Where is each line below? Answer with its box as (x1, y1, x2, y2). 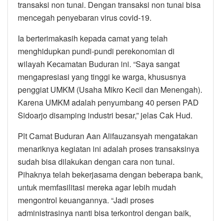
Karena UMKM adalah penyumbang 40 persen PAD (18, 96, 199, 108)
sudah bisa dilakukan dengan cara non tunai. (18, 155, 175, 167)
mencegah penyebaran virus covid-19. (18, 11, 151, 23)
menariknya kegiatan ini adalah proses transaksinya (18, 143, 199, 154)
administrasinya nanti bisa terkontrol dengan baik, (18, 207, 191, 219)
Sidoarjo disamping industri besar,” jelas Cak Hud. (18, 109, 192, 121)
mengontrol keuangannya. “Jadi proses (18, 194, 154, 206)
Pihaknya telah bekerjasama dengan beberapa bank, (18, 168, 203, 180)
